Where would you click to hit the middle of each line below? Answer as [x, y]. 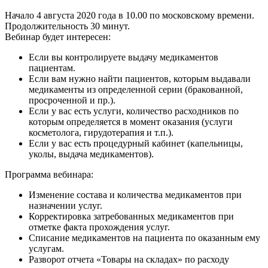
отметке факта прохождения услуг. [99, 227]
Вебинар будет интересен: [58, 37]
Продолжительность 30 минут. [67, 26]
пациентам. [52, 68]
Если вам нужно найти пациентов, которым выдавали [140, 79]
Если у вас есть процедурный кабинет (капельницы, [136, 143]
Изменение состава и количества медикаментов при [135, 195]
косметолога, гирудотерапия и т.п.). [101, 133]
